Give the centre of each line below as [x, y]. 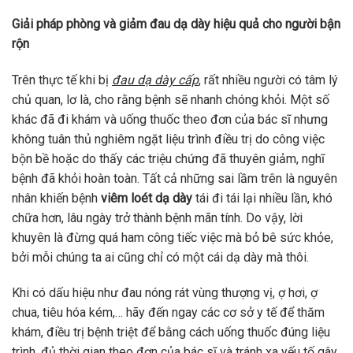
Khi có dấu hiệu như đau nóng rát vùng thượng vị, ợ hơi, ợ [165, 293]
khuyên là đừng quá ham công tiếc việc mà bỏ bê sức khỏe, [173, 237]
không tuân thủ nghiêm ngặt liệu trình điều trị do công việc [168, 139]
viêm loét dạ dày [147, 198]
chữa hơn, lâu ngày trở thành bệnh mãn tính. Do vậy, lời [157, 217]
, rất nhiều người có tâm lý [268, 80]
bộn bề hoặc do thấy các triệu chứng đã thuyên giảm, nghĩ [168, 158]
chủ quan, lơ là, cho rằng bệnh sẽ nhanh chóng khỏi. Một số [171, 99]
